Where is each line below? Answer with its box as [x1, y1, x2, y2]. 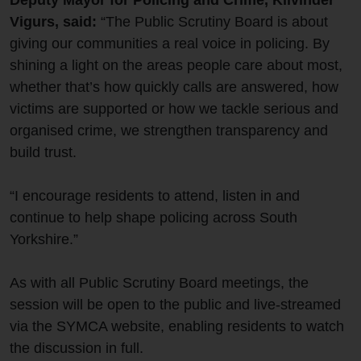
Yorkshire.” [10, 231, 78, 248]
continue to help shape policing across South [10, 210, 297, 226]
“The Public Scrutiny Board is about [97, 14, 328, 31]
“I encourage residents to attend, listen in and [10, 188, 300, 205]
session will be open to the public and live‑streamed [10, 297, 341, 313]
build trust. [10, 144, 77, 161]
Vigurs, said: [10, 14, 97, 31]
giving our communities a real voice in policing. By [10, 35, 330, 52]
